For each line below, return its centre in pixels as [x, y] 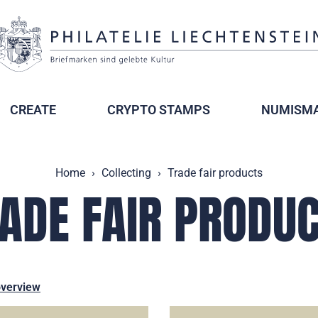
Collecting [126, 173]
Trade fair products [215, 173]
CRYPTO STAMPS [159, 110]
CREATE [33, 110]
